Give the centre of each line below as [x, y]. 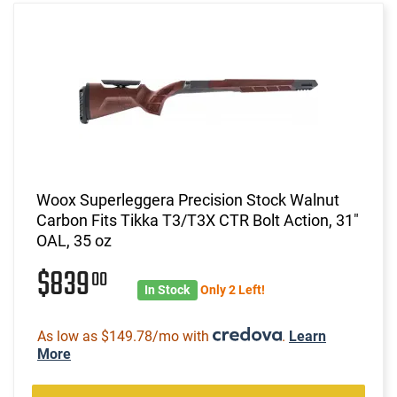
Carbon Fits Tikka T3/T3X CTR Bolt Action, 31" [198, 220]
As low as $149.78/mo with [125, 336]
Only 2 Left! [232, 289]
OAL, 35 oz [74, 240]
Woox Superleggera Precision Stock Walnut [188, 199]
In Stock [167, 289]
